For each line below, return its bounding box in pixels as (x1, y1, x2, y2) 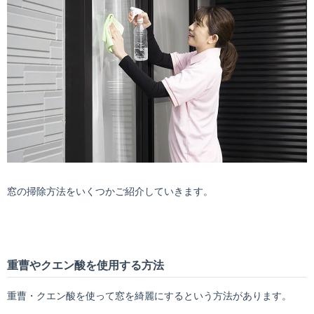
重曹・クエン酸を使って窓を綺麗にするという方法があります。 (7, 290, 292, 301)
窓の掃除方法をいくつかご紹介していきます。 (7, 186, 213, 197)
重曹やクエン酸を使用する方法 (7, 259, 164, 271)
